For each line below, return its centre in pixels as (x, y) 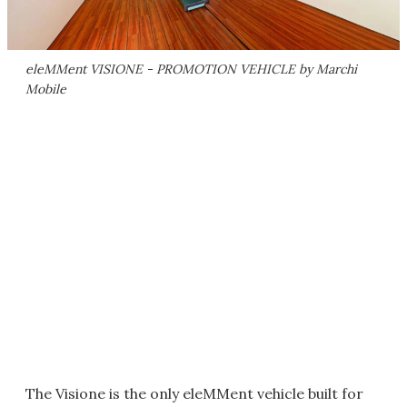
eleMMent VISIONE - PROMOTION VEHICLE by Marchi (191, 69)
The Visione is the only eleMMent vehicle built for (194, 393)
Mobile (46, 89)
